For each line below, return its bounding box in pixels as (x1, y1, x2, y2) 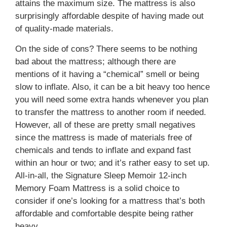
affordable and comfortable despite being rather (15, 208, 194, 218)
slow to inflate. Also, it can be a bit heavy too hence (15, 82, 210, 92)
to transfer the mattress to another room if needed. (15, 107, 206, 117)
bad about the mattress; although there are (15, 56, 176, 66)
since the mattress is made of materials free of (15, 132, 192, 142)
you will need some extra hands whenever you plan (15, 94, 208, 104)
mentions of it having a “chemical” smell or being (15, 69, 199, 79)
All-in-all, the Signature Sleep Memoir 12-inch (15, 170, 186, 180)
